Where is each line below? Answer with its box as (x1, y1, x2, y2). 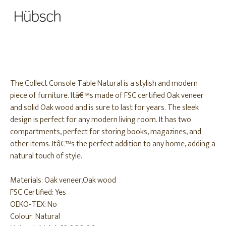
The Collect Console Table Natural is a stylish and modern (10, 77, 198, 90)
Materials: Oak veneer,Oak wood (10, 174, 116, 187)
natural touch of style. (10, 149, 82, 163)
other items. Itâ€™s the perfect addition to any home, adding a (10, 137, 215, 151)
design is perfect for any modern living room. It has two (10, 113, 191, 127)
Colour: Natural (10, 210, 60, 223)
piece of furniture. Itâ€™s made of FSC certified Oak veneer (10, 89, 204, 102)
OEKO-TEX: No (10, 198, 57, 211)
